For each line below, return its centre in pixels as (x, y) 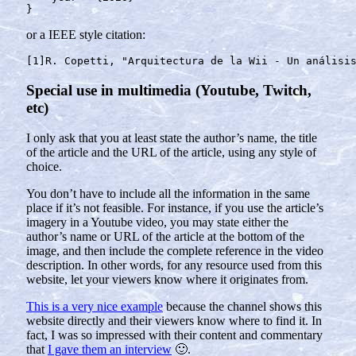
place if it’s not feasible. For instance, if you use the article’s (175, 208)
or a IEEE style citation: (86, 34)
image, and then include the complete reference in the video (175, 251)
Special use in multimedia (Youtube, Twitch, (169, 90)
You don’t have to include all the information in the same (168, 194)
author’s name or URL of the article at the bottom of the (165, 237)
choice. (44, 167)
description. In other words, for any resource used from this (174, 265)
